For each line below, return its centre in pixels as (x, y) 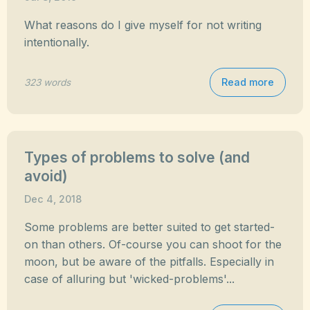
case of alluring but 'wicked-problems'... (129, 279)
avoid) (46, 176)
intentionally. (57, 42)
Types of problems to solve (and (137, 157)
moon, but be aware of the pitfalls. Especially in (149, 262)
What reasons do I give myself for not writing (143, 25)
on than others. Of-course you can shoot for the (153, 244)
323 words (47, 82)
